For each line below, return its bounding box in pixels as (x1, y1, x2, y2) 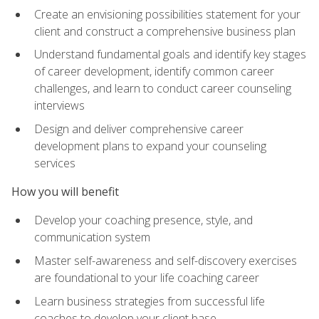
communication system (34, 229, 150, 246)
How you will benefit (11, 184, 119, 200)
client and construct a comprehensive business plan (34, 23, 296, 39)
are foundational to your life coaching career (34, 270, 259, 286)
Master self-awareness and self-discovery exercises (34, 253, 297, 269)
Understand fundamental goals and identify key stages (34, 46, 306, 63)
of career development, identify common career (34, 63, 274, 80)
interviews (34, 98, 85, 114)
